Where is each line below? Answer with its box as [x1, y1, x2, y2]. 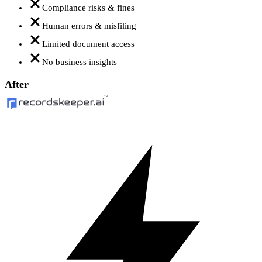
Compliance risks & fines [42, 2, 135, 12]
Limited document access [42, 39, 135, 49]
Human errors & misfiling [42, 20, 136, 30]
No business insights [42, 57, 117, 67]
